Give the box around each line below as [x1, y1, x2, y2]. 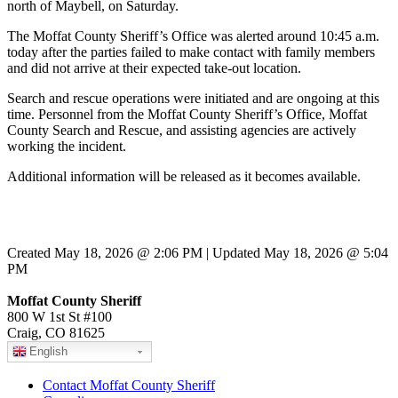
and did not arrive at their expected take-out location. [7, 60, 301, 76]
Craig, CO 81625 [7, 325, 105, 341]
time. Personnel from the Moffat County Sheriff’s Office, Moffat [7, 107, 367, 123]
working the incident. [7, 139, 126, 155]
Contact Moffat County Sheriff [43, 378, 215, 394]
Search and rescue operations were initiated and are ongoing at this [7, 91, 379, 107]
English [29, 345, 68, 359]
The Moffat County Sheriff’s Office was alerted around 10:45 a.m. [7, 28, 379, 44]
